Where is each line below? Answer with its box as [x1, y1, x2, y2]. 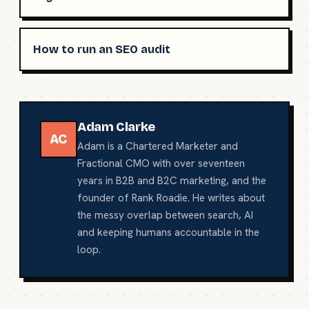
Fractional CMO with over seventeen [77, 156, 245, 170]
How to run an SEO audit [33, 42, 170, 56]
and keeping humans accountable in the [77, 225, 259, 239]
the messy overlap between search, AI [77, 208, 253, 222]
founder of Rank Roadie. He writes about [77, 190, 265, 205]
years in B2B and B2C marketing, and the [77, 173, 266, 188]
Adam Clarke [77, 119, 155, 134]
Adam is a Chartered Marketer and [77, 139, 238, 153]
